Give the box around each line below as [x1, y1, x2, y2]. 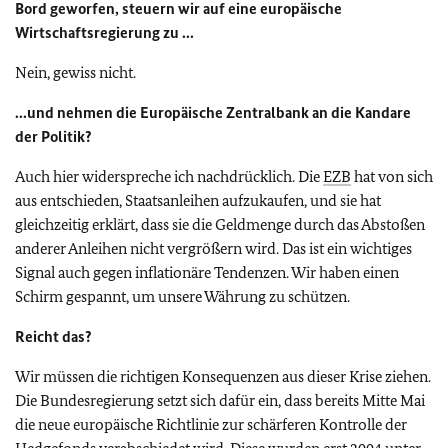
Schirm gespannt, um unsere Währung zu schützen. [15, 287, 350, 306]
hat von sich [351, 167, 433, 186]
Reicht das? [15, 327, 92, 346]
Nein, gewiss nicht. [15, 63, 136, 82]
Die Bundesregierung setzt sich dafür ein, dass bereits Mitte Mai [15, 391, 425, 410]
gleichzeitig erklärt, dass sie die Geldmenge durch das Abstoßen [15, 215, 425, 234]
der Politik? [15, 127, 92, 146]
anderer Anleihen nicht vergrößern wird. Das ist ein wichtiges [15, 239, 412, 258]
